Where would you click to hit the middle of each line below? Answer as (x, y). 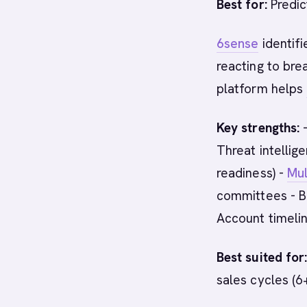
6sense (238, 44)
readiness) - (252, 173)
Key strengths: (258, 128)
